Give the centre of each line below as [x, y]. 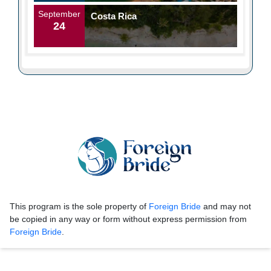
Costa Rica [114, 16]
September [59, 14]
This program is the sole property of [79, 207]
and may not [226, 207]
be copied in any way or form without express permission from [128, 219]
